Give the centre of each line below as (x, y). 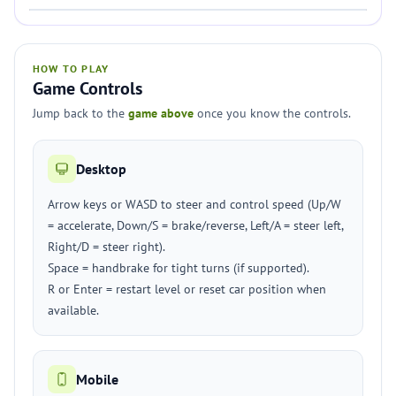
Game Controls (88, 88)
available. (73, 310)
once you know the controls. (272, 113)
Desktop (101, 169)
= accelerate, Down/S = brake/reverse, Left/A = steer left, (195, 225)
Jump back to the (80, 113)
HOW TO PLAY (71, 69)
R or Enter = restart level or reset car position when (187, 289)
